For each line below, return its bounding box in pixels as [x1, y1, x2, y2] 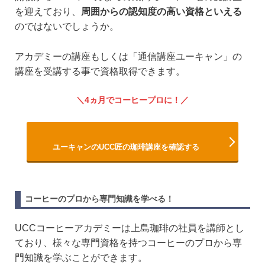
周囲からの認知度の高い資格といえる [81, 7, 242, 17]
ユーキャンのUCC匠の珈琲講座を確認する [53, 143, 200, 152]
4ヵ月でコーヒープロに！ [85, 95, 180, 105]
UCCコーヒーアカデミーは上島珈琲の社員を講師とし [15, 223, 244, 234]
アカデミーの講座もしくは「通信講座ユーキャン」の [15, 51, 242, 62]
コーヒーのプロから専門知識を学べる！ [25, 194, 174, 204]
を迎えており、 [15, 7, 81, 17]
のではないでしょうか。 [15, 21, 119, 32]
